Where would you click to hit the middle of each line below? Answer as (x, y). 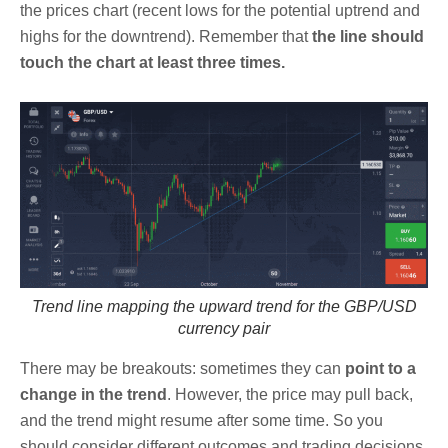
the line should (368, 37)
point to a (380, 369)
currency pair (224, 329)
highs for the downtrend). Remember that (166, 37)
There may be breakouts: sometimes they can (182, 369)
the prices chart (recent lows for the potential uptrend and (220, 11)
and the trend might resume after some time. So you (201, 421)
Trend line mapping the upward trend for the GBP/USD (224, 307)
